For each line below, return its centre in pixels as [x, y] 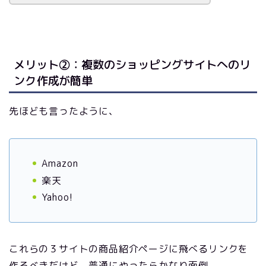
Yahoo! [57, 197]
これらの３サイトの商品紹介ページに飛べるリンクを [129, 249]
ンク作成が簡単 [53, 81]
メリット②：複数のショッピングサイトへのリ [132, 65]
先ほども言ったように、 [64, 111]
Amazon [60, 164]
